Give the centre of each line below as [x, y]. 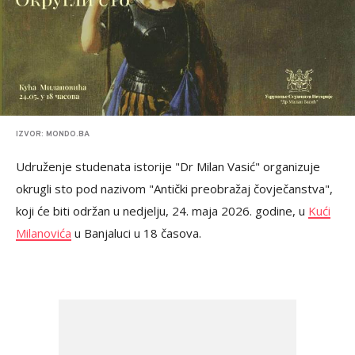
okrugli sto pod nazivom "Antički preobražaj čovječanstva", [174, 189]
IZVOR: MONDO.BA [53, 134]
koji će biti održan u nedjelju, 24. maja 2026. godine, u [162, 211]
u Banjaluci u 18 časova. [136, 233]
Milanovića [44, 233]
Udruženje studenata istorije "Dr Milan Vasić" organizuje [168, 166]
